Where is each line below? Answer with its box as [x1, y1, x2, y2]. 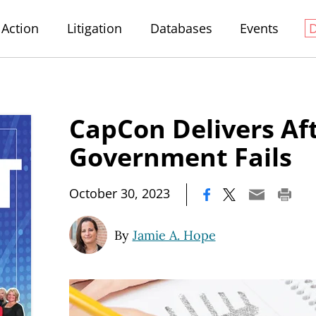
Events [240, 20, 279, 37]
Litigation [66, 20, 122, 37]
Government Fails [69, 140, 292, 174]
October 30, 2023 [69, 185, 170, 202]
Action [1, 20, 39, 37]
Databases [150, 20, 212, 37]
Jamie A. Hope [132, 226, 216, 243]
